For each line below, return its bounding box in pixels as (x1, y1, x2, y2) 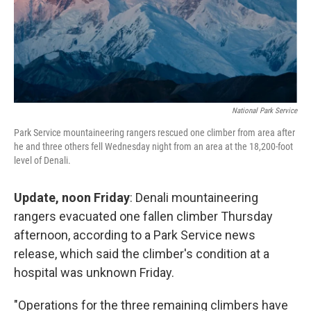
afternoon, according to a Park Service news (14, 227, 255, 242)
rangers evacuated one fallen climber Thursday (14, 208, 273, 224)
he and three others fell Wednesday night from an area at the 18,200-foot (14, 140, 293, 152)
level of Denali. (14, 154, 71, 166)
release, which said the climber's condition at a (14, 246, 269, 261)
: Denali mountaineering (130, 190, 258, 205)
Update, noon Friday (14, 190, 130, 205)
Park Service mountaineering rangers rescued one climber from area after (14, 126, 295, 138)
